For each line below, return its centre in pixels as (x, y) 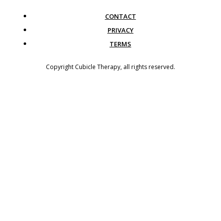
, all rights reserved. (148, 67)
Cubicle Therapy (98, 67)
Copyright (60, 67)
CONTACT (120, 16)
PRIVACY (120, 30)
